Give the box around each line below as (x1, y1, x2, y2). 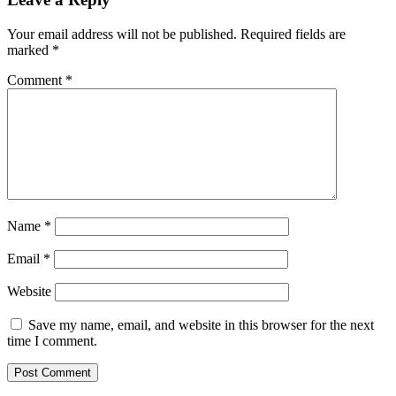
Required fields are (240, 26, 346, 42)
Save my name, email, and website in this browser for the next (28, 316, 374, 332)
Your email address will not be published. (7, 26, 237, 42)
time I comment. (7, 332, 97, 348)
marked (7, 42, 52, 57)
